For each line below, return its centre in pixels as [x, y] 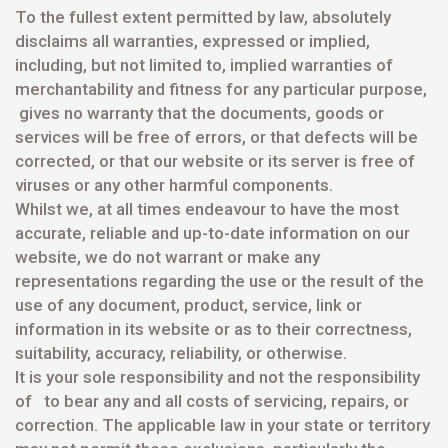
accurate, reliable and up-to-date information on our [212, 233]
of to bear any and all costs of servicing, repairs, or [212, 401]
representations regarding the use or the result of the [219, 281]
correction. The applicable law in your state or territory [222, 425]
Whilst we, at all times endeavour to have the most [207, 209]
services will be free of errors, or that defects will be [216, 137]
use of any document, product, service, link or [188, 305]
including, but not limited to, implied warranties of [204, 65]
